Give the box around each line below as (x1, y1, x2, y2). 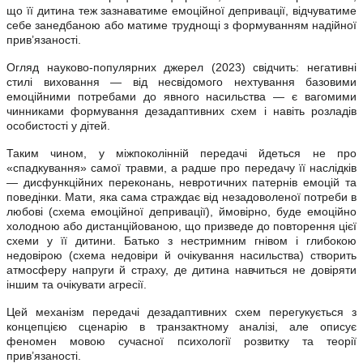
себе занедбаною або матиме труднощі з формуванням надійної (6, 18, 357, 32)
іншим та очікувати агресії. (6, 277, 147, 291)
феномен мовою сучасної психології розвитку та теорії (6, 334, 357, 348)
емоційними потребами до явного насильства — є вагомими (6, 89, 357, 103)
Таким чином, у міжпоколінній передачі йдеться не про (6, 146, 357, 160)
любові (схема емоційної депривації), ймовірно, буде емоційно (6, 204, 357, 218)
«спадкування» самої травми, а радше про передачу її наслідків (6, 160, 357, 174)
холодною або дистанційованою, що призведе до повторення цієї (6, 219, 357, 233)
